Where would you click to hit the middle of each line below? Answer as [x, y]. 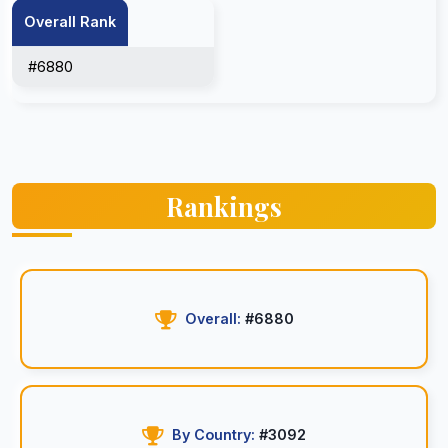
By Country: [213, 434]
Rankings [224, 206]
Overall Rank [70, 21]
